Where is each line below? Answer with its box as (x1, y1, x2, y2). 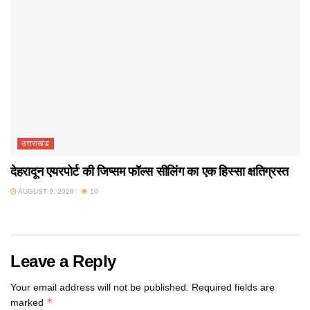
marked (10, 297, 46, 309)
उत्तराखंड (21, 139, 50, 148)
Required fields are (192, 282, 275, 293)
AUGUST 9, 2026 (17, 188, 74, 196)
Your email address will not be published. (10, 282, 189, 293)
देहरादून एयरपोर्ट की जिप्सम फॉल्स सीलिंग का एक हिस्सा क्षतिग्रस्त (10, 165, 289, 179)
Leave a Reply (10, 252, 116, 271)
